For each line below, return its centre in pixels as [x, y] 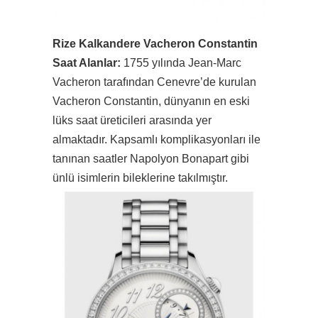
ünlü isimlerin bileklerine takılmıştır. [140, 177]
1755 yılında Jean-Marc [182, 62]
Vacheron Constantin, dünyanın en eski [151, 101]
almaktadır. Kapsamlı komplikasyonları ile [157, 139]
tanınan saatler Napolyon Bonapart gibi [151, 158]
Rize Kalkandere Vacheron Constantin [155, 43]
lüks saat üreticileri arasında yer [132, 120]
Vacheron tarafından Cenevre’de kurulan [154, 82]
